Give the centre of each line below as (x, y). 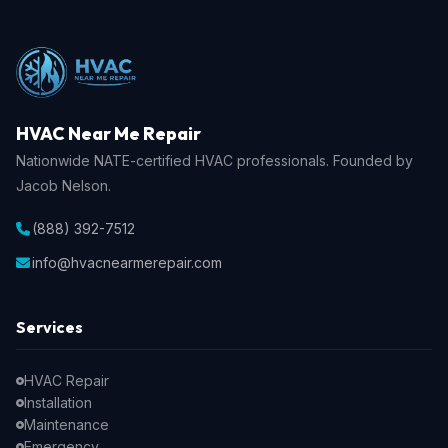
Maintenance (66, 424)
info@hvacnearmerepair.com (127, 262)
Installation (58, 402)
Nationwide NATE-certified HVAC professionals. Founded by (214, 160)
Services (49, 327)
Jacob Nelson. (63, 185)
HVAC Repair (66, 380)
